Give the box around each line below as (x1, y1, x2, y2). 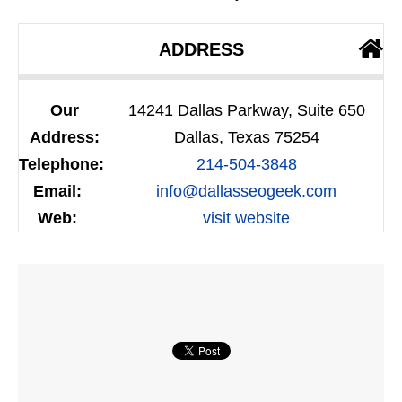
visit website (203, 209, 290, 228)
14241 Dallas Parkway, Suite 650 (127, 101, 365, 120)
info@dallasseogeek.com (156, 182, 336, 201)
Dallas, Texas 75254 (173, 128, 319, 147)
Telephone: (19, 155, 104, 174)
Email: (33, 182, 82, 201)
